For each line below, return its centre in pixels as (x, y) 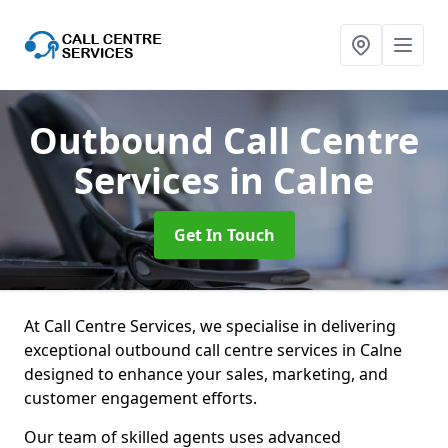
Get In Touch (224, 235)
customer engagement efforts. (142, 398)
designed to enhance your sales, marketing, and (206, 374)
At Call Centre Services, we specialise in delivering (210, 326)
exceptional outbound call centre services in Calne (213, 350)
